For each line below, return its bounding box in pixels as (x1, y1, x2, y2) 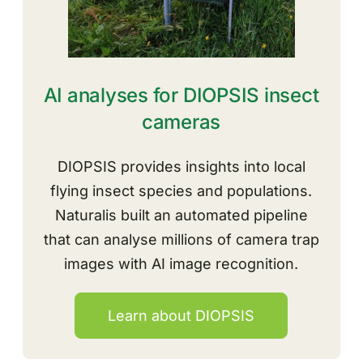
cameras (141, 110, 221, 135)
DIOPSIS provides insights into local (57, 158, 305, 176)
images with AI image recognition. (64, 255, 298, 273)
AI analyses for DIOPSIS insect (43, 83, 319, 108)
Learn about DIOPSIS (108, 307, 254, 325)
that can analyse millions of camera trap (43, 231, 319, 249)
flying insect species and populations (50, 182, 308, 200)
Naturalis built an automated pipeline (54, 207, 308, 224)
